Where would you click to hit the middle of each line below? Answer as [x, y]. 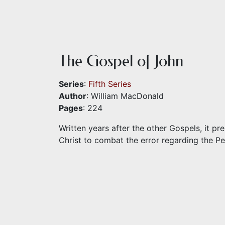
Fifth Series [110, 84]
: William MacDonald [125, 96]
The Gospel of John [121, 61]
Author [73, 96]
